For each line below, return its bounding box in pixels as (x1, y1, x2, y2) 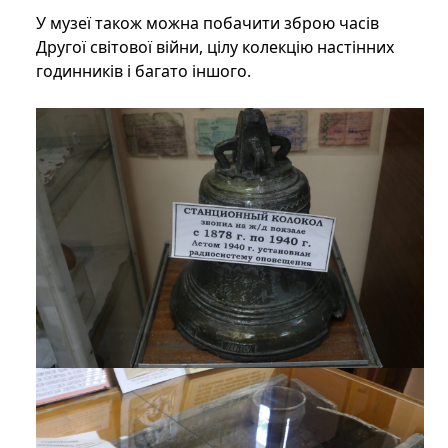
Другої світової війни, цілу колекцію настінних (36, 36, 394, 59)
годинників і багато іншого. (36, 60, 251, 83)
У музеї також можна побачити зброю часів (36, 12, 379, 35)
